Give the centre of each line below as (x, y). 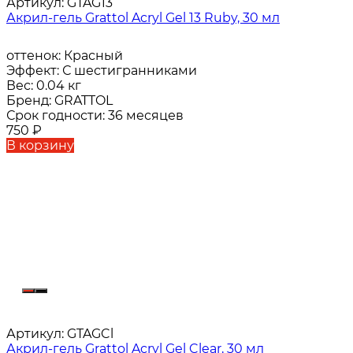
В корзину (40, 146)
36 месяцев (146, 116)
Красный (93, 56)
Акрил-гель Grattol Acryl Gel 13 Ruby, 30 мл (143, 18)
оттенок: (35, 56)
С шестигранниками (130, 71)
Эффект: (34, 71)
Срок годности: (57, 116)
